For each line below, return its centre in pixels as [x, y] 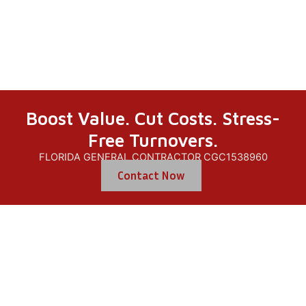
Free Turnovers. [153, 140]
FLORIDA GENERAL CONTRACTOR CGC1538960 [153, 157]
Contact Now [151, 176]
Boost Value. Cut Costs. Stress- [153, 118]
